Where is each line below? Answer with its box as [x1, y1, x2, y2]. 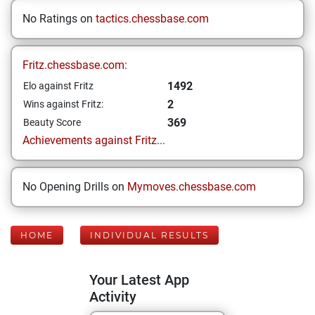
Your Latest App [89, 271, 189, 288]
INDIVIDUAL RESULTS [90, 230, 209, 240]
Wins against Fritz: [23, 98, 103, 110]
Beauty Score [23, 117, 81, 128]
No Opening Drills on [22, 180, 127, 193]
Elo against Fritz [23, 80, 94, 91]
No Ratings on [22, 12, 96, 25]
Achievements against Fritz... [22, 134, 165, 147]
